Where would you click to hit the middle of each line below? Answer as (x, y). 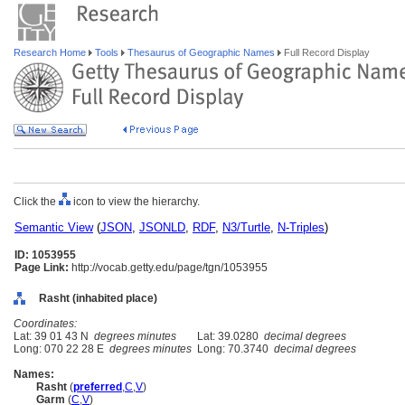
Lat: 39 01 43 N (54, 336)
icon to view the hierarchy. (135, 202)
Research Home (51, 52)
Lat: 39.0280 (228, 336)
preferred (98, 387)
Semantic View (54, 227)
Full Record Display (325, 52)
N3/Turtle (246, 227)
